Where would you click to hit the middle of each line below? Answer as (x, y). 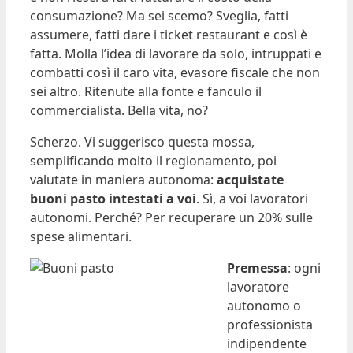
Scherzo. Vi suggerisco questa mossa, (142, 142)
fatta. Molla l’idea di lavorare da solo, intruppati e (176, 54)
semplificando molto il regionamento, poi (153, 161)
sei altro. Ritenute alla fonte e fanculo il (146, 92)
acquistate (250, 180)
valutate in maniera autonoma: (123, 180)
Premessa (257, 268)
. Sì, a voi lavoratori (252, 199)
